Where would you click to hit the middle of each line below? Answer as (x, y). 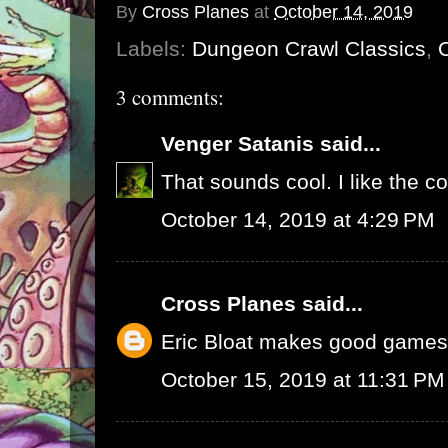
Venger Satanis (237, 143)
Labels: (154, 48)
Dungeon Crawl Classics (309, 48)
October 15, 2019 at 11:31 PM (303, 379)
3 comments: (170, 97)
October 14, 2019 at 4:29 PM (298, 219)
